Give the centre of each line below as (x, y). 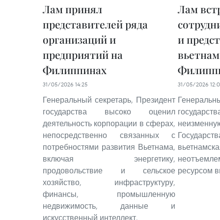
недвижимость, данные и (109, 206)
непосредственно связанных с (109, 135)
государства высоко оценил (109, 111)
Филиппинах (75, 70)
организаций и (79, 39)
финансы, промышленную (109, 194)
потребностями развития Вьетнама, (109, 147)
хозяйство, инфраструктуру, (109, 182)
